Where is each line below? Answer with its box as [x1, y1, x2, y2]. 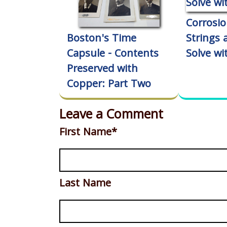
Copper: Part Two [67, 77, 151, 94]
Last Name [59, 176, 111, 194]
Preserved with [67, 61, 138, 79]
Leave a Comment [59, 105, 163, 127]
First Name [59, 125, 111, 142]
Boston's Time [67, 31, 136, 49]
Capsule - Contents [67, 46, 159, 64]
